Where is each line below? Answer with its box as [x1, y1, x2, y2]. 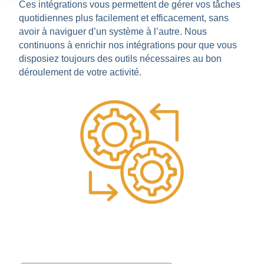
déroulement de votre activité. [18, 67, 141, 78]
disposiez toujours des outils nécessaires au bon [18, 54, 222, 64]
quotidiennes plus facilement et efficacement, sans [18, 13, 229, 24]
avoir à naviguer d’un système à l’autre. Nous [18, 27, 207, 37]
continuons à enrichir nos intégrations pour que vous [18, 40, 237, 51]
